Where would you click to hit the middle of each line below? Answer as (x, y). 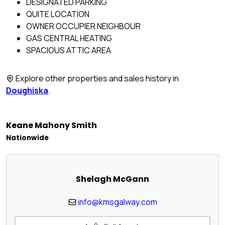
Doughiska (27, 91)
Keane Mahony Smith (51, 125)
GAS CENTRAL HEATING (69, 38)
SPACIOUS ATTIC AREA (69, 50)
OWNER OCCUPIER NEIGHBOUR (83, 26)
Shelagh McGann (113, 179)
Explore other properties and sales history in (96, 79)
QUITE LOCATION (58, 14)
